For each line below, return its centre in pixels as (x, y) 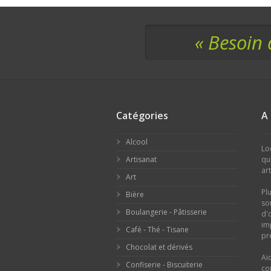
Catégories (142, 116)
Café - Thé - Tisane (157, 230)
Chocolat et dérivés (159, 247)
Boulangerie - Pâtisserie (166, 212)
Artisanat (141, 160)
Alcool (137, 142)
